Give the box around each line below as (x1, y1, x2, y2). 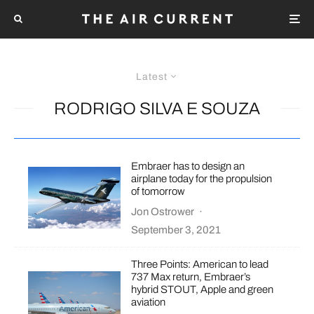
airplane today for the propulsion (131, 172, 273, 184)
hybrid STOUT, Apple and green (131, 283, 274, 295)
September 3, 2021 (131, 224, 221, 235)
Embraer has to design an (131, 160, 245, 172)
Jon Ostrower (131, 205, 195, 217)
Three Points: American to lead (131, 258, 269, 270)
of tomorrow (131, 185, 186, 197)
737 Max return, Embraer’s (131, 271, 251, 282)
